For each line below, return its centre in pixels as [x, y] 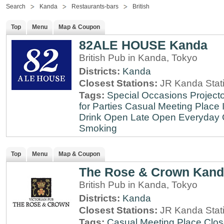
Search [16, 6]
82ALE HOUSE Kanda [143, 45]
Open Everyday [186, 117]
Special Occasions [147, 95]
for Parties [101, 106]
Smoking [98, 128]
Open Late [127, 117]
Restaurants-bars [95, 6]
